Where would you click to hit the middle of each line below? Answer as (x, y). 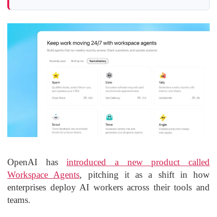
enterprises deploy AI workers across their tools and (108, 187)
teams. (19, 200)
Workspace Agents (44, 175)
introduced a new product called (138, 162)
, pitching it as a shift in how (145, 175)
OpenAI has (37, 162)
